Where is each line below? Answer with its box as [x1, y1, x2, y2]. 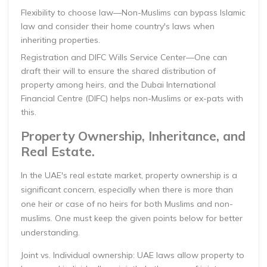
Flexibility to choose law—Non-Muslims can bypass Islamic [21, 7, 246, 18]
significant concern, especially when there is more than [21, 184, 233, 195]
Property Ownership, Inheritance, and [21, 128, 246, 144]
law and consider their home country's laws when [21, 21, 215, 32]
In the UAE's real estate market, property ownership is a [21, 170, 237, 181]
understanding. [21, 227, 80, 238]
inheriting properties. [21, 35, 100, 45]
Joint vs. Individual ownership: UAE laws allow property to [21, 250, 244, 260]
